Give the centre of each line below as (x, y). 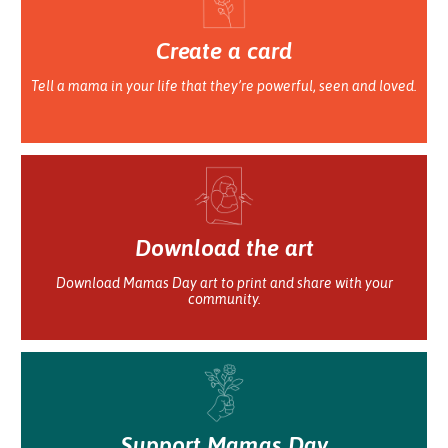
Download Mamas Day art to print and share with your (224, 282)
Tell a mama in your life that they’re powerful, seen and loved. (224, 85)
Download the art (224, 248)
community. (224, 298)
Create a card (224, 51)
